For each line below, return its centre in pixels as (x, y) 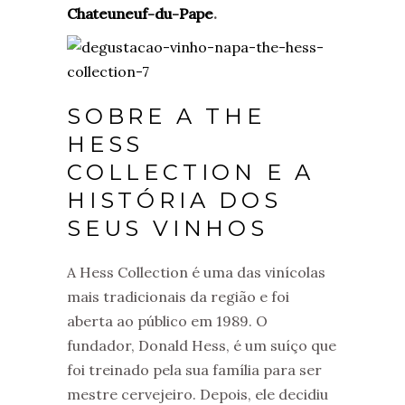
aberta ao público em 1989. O (167, 321)
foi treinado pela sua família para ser (194, 370)
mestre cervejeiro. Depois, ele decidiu (198, 394)
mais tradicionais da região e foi (178, 297)
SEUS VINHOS (168, 228)
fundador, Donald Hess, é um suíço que (202, 345)
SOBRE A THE (166, 116)
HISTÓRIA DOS (174, 200)
